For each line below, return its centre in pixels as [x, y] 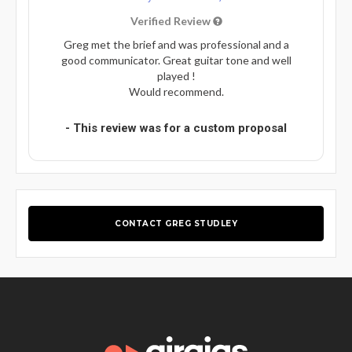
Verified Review [171, 20]
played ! [176, 75]
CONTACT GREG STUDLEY [176, 223]
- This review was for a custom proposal [176, 128]
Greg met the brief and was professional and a [176, 44]
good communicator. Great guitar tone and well [176, 60]
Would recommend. [176, 91]
